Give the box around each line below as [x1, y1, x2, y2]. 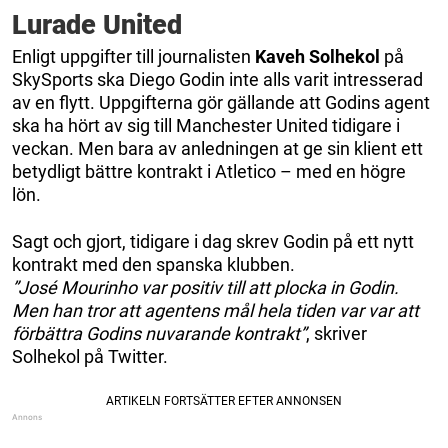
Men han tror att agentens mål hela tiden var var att [12, 299, 419, 321]
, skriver [306, 322, 367, 344]
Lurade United [12, 8, 182, 41]
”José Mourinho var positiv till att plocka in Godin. [12, 276, 399, 298]
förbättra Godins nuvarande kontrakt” [12, 322, 306, 344]
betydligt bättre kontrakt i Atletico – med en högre [12, 160, 406, 182]
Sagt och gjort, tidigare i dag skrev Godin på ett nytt [12, 230, 414, 252]
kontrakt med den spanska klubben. [12, 253, 295, 275]
